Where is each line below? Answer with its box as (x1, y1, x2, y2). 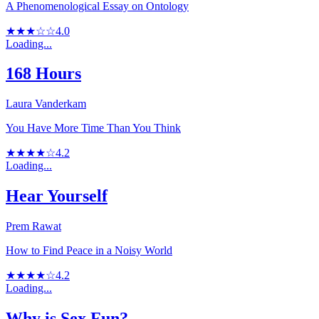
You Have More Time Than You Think (6, 122, 181, 135)
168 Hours (6, 64, 81, 83)
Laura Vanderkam (6, 98, 86, 110)
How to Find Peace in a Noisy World (6, 244, 172, 257)
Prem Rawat (6, 220, 61, 233)
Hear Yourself (6, 187, 108, 206)
